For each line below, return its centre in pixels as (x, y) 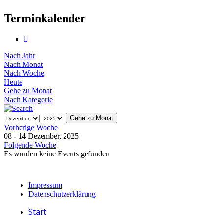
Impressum (45, 185)
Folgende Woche (30, 145)
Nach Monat (23, 64)
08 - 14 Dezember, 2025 (41, 136)
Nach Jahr (20, 55)
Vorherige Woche (31, 127)
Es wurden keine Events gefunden (57, 153)
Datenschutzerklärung (62, 194)
